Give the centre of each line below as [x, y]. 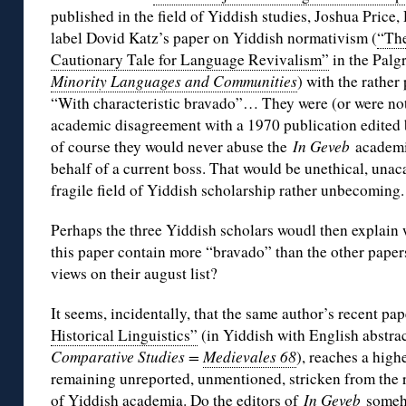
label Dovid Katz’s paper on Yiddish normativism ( [214, 38]
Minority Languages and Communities [174, 82]
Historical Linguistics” [124, 335]
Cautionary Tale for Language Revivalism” [190, 60]
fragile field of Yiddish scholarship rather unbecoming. [227, 190]
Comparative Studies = [127, 357]
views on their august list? [134, 274]
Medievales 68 [250, 357]
